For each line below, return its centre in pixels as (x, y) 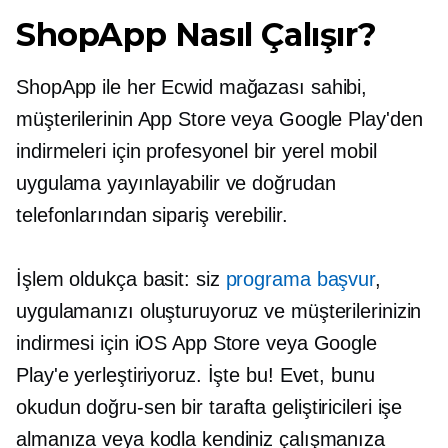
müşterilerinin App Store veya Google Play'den (219, 119)
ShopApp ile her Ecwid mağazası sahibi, (192, 87)
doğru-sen (131, 407)
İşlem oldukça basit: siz (121, 279)
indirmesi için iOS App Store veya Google (196, 343)
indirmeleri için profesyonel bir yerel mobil (196, 151)
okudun (51, 407)
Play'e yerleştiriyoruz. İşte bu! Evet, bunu (195, 375)
